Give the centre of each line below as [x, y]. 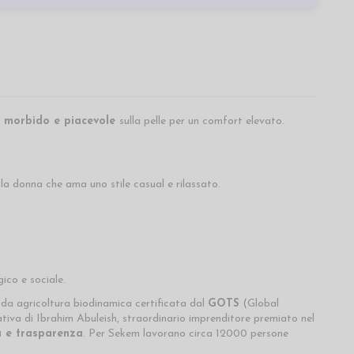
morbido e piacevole [61, 122]
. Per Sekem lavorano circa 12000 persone [185, 333]
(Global [259, 303]
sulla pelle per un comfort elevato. [201, 122]
